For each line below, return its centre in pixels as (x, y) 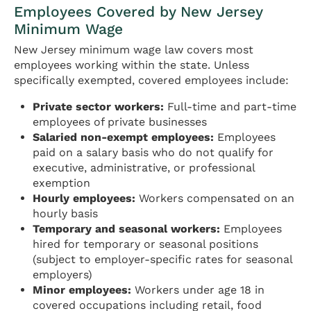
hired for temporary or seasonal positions (146, 244)
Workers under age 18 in (198, 289)
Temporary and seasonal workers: (127, 228)
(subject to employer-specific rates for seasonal (163, 259)
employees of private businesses (120, 121)
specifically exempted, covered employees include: (151, 80)
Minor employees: (82, 289)
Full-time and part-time (230, 106)
